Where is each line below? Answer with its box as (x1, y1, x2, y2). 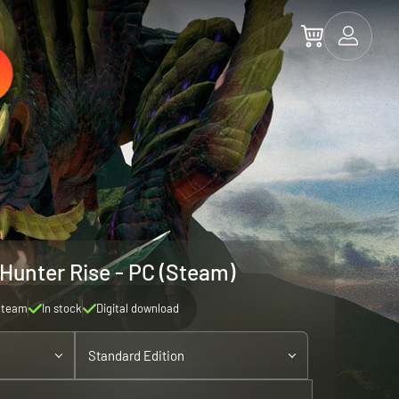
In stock (41, 301, 82, 315)
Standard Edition (88, 347, 184, 363)
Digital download (95, 301, 179, 315)
